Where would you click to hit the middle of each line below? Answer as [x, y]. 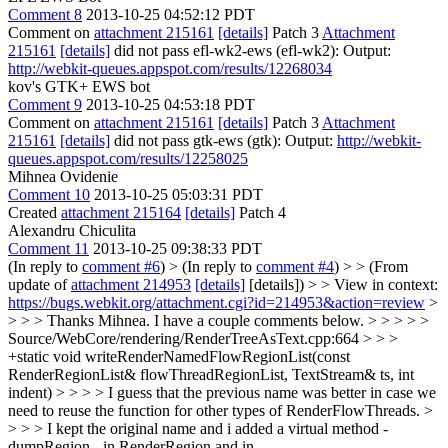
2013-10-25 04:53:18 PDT [170, 104]
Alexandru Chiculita [72, 230]
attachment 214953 [131, 284]
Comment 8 [45, 14]
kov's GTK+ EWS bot [79, 86]
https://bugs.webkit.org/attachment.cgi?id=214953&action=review [216, 302]
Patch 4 [260, 212]
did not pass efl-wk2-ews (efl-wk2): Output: [250, 50]
